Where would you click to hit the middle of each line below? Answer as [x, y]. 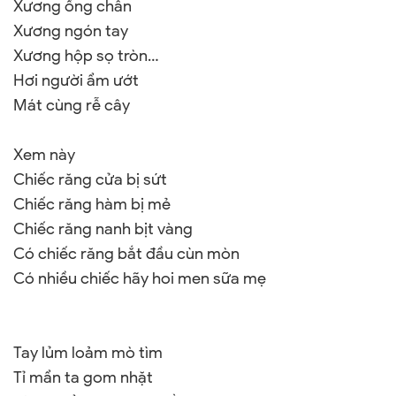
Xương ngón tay [71, 31]
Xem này [44, 155]
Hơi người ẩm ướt [76, 80]
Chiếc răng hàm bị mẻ [92, 204]
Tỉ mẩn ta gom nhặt [83, 377]
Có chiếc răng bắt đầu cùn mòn [126, 254]
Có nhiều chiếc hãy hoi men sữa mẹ [140, 278]
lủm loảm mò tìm [100, 353]
